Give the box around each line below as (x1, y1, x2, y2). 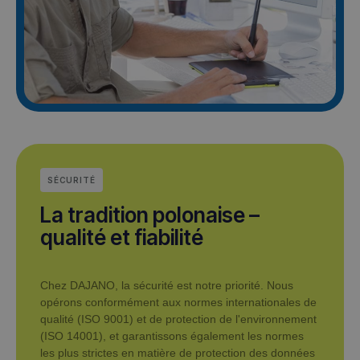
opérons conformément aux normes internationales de (40, 296, 317, 309)
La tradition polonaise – (40, 202, 260, 228)
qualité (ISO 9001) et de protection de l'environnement (40, 313, 317, 326)
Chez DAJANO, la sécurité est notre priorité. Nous (40, 279, 293, 292)
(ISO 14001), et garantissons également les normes (40, 329, 304, 343)
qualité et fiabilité (40, 225, 203, 251)
